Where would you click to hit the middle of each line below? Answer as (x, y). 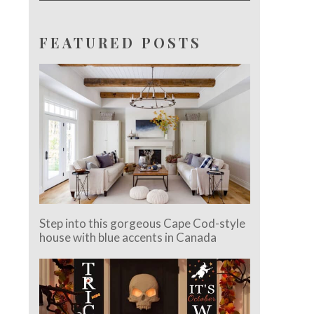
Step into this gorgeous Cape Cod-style (143, 224)
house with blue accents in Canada (128, 238)
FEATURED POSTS (121, 42)
